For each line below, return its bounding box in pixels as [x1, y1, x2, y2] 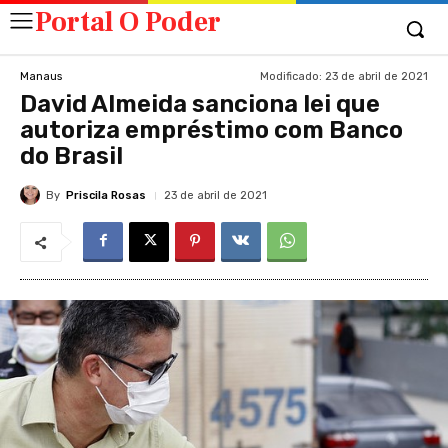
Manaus [20, 69, 62, 83]
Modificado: [260, 69, 322, 83]
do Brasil [20, 142, 123, 170]
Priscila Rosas [66, 188, 146, 202]
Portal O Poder [35, 3, 221, 40]
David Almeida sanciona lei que [20, 90, 380, 118]
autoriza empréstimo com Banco [20, 116, 403, 144]
